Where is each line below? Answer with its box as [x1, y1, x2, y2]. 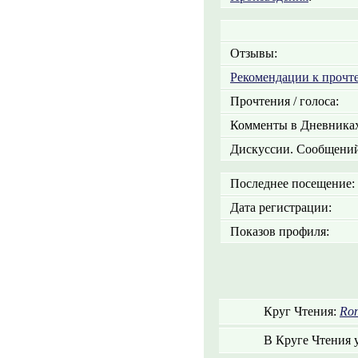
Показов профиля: [224, 225, 329, 238]
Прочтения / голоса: [224, 94, 339, 108]
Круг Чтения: [245, 304, 340, 318]
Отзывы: [224, 46, 277, 60]
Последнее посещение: [224, 177, 355, 190]
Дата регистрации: [224, 201, 332, 214]
